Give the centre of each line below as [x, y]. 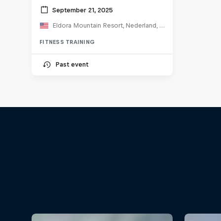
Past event [72, 65]
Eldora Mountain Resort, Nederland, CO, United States [162, 26]
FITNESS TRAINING [67, 42]
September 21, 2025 [83, 10]
